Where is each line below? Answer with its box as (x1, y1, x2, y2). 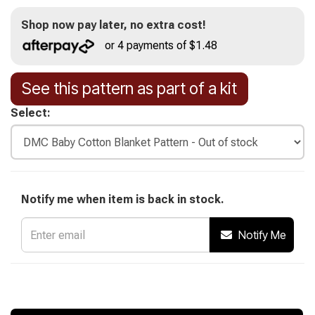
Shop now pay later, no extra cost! (21, 18, 206, 32)
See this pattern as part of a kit (22, 79, 237, 98)
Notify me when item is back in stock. (21, 193, 224, 206)
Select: (11, 106, 51, 120)
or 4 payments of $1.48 (105, 39, 218, 52)
